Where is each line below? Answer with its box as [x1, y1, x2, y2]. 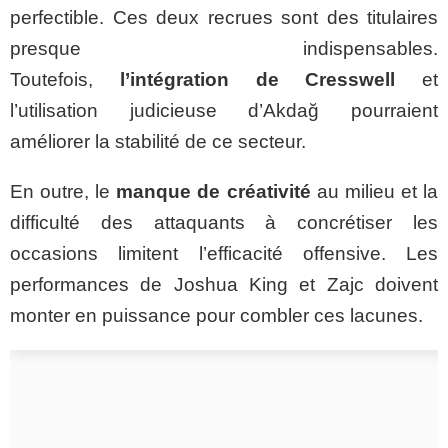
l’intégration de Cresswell [119, 69, 396, 90]
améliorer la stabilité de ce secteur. [10, 131, 306, 152]
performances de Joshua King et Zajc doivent [10, 274, 438, 295]
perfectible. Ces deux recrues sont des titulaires [10, 7, 438, 28]
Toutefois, [10, 69, 120, 90]
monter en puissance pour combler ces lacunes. [10, 305, 423, 326]
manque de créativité [116, 181, 311, 202]
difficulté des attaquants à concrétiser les [10, 212, 438, 233]
